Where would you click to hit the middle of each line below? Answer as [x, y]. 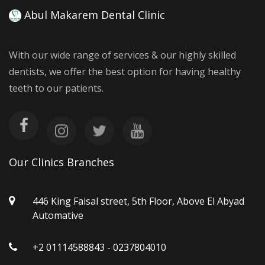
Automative [58, 215]
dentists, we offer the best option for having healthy [125, 71]
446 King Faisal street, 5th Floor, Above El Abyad [138, 201]
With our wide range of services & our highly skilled [122, 55]
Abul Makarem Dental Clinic [93, 14]
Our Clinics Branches [62, 162]
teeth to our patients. [56, 88]
